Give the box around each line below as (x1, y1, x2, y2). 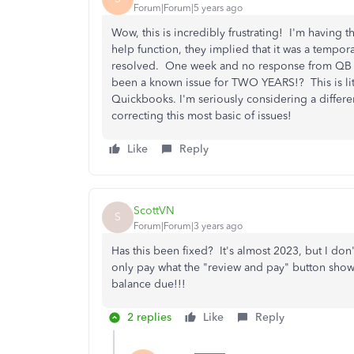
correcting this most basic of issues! (111, 109, 292, 122)
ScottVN (134, 203, 175, 217)
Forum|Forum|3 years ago (134, 220, 243, 232)
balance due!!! (111, 277, 186, 291)
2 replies (127, 311, 171, 324)
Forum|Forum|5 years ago (134, 2, 243, 13)
